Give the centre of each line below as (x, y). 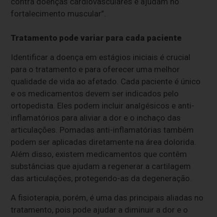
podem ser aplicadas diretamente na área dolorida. (104, 142)
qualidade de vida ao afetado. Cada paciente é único (106, 81)
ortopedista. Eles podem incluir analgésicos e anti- (103, 105)
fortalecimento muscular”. (59, 13)
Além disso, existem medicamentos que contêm (99, 154)
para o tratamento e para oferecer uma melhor (95, 69)
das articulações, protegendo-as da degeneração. (102, 178)
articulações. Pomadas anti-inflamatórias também (102, 130)
